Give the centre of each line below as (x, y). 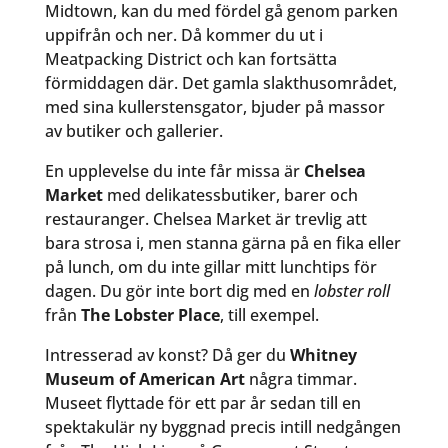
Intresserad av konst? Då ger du (167, 355)
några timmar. (300, 379)
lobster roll (351, 291)
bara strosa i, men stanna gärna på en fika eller (222, 243)
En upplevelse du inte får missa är (174, 171)
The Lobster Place (150, 315)
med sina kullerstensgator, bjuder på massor (214, 107)
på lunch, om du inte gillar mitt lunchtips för (210, 267)
